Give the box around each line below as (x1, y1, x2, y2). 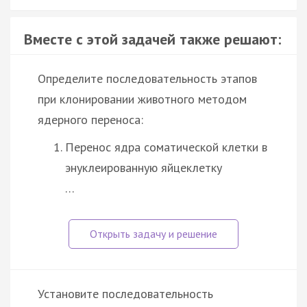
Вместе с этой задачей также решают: (24, 29, 281, 49)
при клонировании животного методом (38, 90, 247, 107)
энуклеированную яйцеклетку (65, 159, 222, 175)
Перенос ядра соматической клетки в (65, 138, 267, 155)
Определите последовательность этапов (38, 70, 257, 86)
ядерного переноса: (38, 111, 143, 127)
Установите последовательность (38, 285, 213, 302)
